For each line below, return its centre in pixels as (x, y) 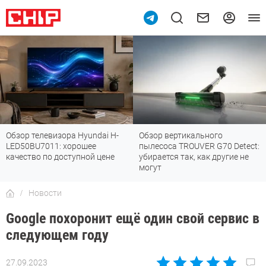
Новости (45, 193)
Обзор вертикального (181, 136)
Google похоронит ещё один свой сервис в (133, 219)
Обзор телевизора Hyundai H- (62, 136)
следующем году (57, 235)
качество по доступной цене (60, 157)
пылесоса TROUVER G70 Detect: (199, 146)
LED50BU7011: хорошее (51, 146)
